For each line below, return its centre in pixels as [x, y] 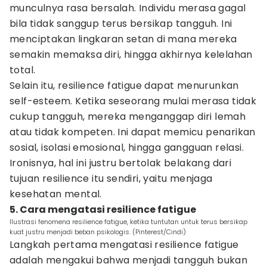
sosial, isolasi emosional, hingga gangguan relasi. [127, 148]
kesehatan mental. [56, 194]
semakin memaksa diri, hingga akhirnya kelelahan [131, 55]
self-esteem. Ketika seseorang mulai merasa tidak [133, 101]
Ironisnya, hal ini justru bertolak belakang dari [121, 163]
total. [23, 70]
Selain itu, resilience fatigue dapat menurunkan [124, 86]
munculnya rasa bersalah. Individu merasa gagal [128, 8]
